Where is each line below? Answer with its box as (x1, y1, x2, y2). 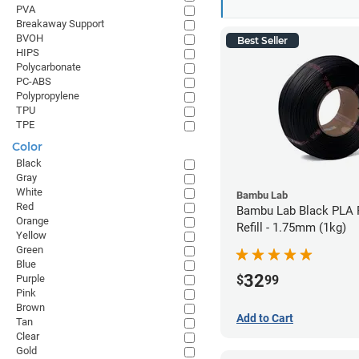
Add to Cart (236, 311, 293, 325)
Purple (16, 272, 45, 284)
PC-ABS (16, 75, 51, 87)
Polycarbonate (16, 61, 81, 73)
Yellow (16, 229, 46, 241)
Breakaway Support (16, 18, 104, 30)
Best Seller (237, 34, 288, 46)
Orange (16, 215, 49, 227)
